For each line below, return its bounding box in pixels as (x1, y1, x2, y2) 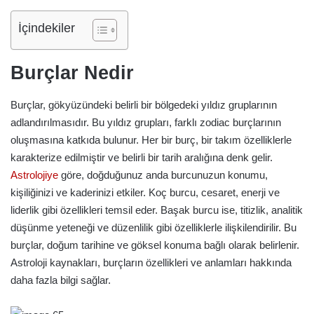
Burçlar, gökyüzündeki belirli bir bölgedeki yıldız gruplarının (11, 98, 277, 111)
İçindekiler (18, 21, 75, 36)
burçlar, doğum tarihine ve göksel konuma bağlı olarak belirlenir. (11, 238, 299, 251)
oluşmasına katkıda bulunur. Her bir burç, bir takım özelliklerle (11, 133, 292, 146)
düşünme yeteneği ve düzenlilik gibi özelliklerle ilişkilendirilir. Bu (11, 221, 296, 233)
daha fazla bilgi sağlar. (11, 273, 111, 286)
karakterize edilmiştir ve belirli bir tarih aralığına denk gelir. (11, 151, 273, 163)
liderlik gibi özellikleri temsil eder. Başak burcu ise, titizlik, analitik (11, 203, 303, 216)
